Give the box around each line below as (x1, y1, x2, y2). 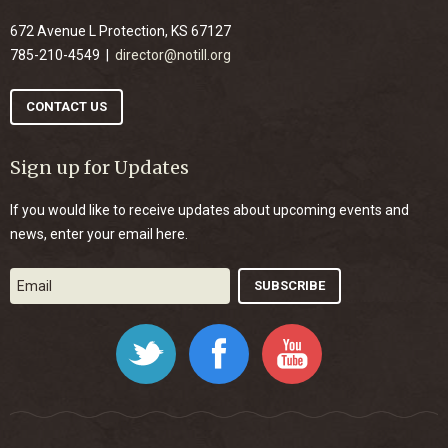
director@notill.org (115, 47, 231, 63)
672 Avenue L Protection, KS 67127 (10, 23, 231, 39)
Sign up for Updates (10, 156, 189, 179)
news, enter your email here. (10, 226, 188, 242)
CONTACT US (26, 99, 107, 114)
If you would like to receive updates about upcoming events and (10, 202, 409, 218)
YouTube (322, 326, 379, 342)
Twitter (176, 326, 222, 342)
